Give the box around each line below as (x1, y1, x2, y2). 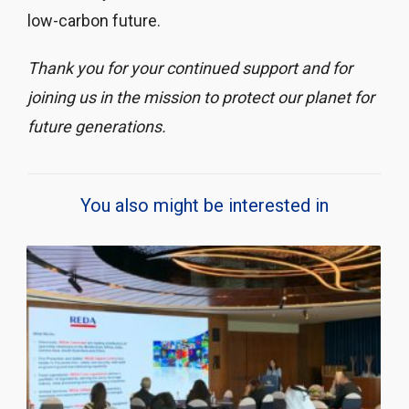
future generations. (27, 116, 166, 136)
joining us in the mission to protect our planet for (27, 87, 374, 107)
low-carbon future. (27, 10, 161, 30)
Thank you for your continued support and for (27, 58, 352, 78)
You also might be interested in (80, 194, 329, 216)
